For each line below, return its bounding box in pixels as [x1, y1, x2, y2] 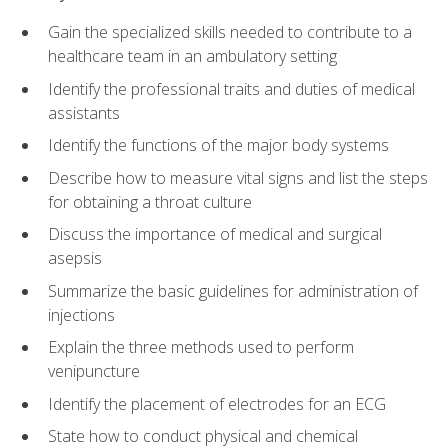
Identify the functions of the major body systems [48, 134, 389, 157]
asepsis [48, 247, 102, 270]
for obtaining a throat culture [48, 190, 252, 213]
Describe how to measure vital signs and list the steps [48, 166, 428, 189]
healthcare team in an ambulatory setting [48, 44, 337, 67]
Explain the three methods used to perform [48, 336, 354, 359]
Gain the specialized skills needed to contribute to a [48, 20, 412, 43]
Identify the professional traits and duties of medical [48, 77, 415, 100]
